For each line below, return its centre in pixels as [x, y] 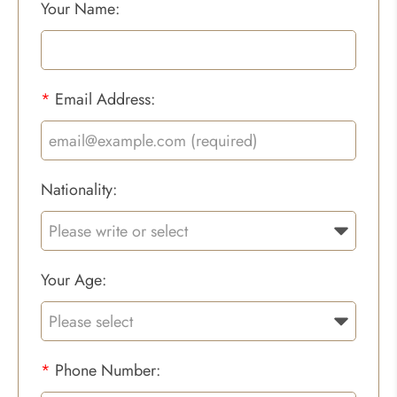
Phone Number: [105, 370]
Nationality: [79, 190]
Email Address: [103, 99]
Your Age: [74, 280]
